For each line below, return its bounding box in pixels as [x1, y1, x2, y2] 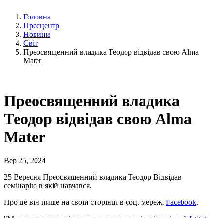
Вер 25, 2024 [4, 156, 46, 165]
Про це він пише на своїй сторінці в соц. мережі [4, 198, 166, 207]
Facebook [166, 198, 196, 207]
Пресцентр [23, 21, 59, 30]
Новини [23, 30, 50, 38]
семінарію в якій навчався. [4, 182, 91, 190]
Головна [23, 12, 51, 21]
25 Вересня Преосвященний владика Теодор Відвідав [4, 173, 182, 182]
